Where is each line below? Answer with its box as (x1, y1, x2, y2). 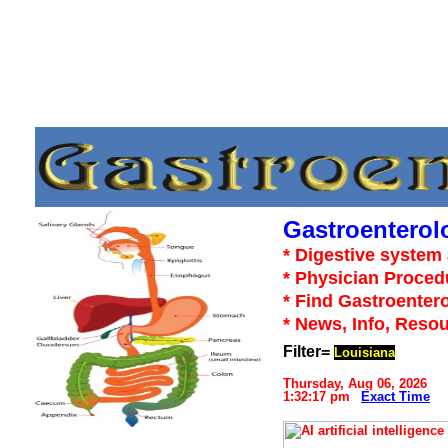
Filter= (283, 343, 330, 360)
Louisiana (334, 345, 395, 360)
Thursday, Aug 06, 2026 (283, 376, 427, 391)
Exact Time (361, 389, 430, 404)
